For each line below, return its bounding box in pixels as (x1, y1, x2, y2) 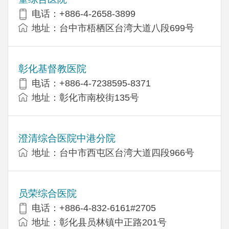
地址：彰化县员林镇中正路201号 (32, 217, 167, 227)
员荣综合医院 (18, 188, 77, 199)
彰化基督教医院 (18, 63, 86, 74)
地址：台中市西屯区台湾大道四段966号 (32, 147, 194, 158)
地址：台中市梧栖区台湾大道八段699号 (32, 22, 194, 33)
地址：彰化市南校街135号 (32, 92, 139, 103)
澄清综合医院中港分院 (18, 132, 116, 144)
